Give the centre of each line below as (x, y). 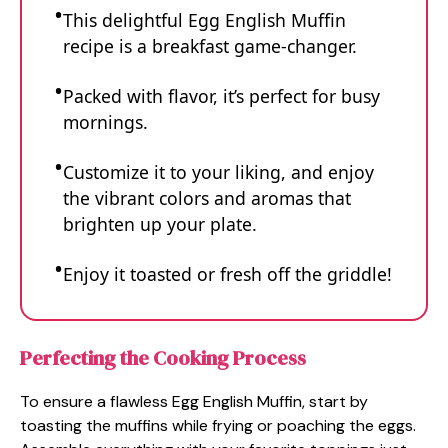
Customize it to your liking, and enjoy (218, 171)
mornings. (105, 121)
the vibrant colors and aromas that (207, 197)
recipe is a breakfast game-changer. (210, 45)
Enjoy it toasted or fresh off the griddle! (227, 273)
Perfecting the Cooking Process (163, 358)
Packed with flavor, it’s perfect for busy (221, 95)
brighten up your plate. (160, 223)
